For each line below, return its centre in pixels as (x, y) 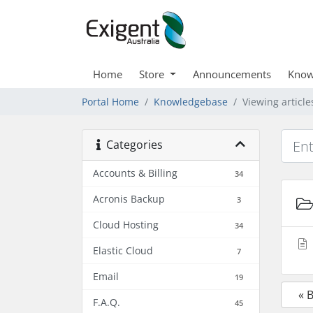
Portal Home (110, 102)
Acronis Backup (129, 199)
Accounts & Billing (135, 173)
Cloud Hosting (126, 225)
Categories (132, 145)
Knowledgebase (191, 102)
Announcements (232, 74)
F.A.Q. (107, 302)
